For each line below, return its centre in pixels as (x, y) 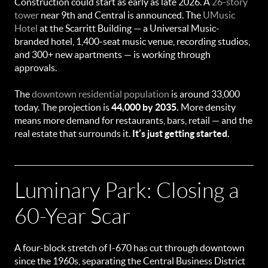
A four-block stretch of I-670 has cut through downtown (130, 248)
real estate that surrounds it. (73, 133)
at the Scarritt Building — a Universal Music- (129, 28)
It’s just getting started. (181, 133)
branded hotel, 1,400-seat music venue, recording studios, (132, 41)
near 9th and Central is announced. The (121, 15)
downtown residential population (100, 94)
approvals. (36, 68)
